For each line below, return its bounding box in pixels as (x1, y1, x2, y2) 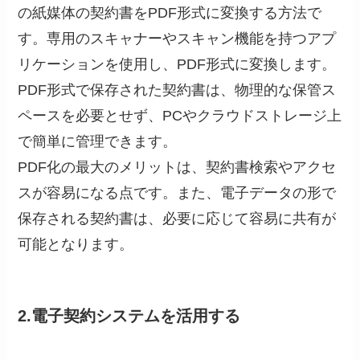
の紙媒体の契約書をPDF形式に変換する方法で (18, 5, 322, 22)
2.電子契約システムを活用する (18, 306, 241, 325)
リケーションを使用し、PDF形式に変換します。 (18, 56, 337, 73)
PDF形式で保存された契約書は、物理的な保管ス (18, 82, 337, 99)
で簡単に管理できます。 (18, 133, 178, 150)
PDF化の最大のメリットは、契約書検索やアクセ (18, 159, 337, 176)
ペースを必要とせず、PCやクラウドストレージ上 (18, 108, 342, 125)
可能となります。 (18, 236, 134, 253)
